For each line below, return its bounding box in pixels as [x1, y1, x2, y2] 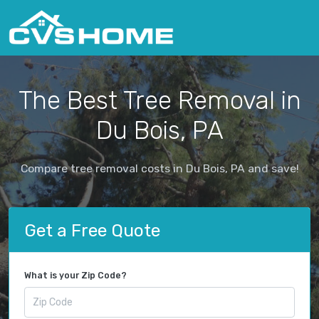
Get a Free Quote [24, 219, 160, 241]
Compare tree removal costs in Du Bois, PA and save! [20, 161, 299, 175]
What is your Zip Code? [24, 271, 127, 281]
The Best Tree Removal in [18, 85, 301, 115]
